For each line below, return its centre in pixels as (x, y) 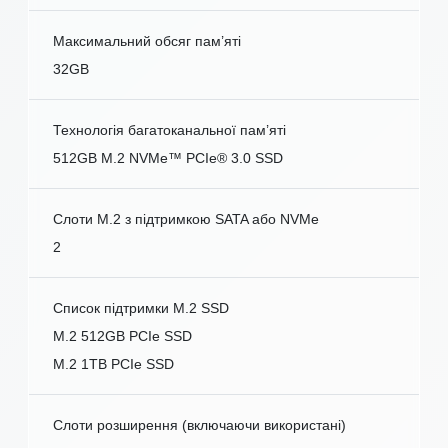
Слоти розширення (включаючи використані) (199, 424)
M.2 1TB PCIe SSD (113, 363)
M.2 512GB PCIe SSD (122, 335)
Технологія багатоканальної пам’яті (169, 129)
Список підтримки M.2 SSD (141, 307)
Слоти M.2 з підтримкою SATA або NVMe (186, 218)
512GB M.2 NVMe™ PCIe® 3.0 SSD (168, 157)
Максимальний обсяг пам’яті (147, 40)
